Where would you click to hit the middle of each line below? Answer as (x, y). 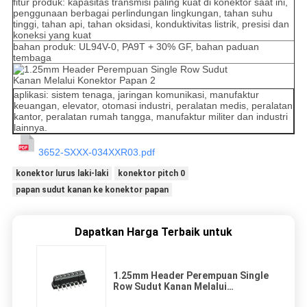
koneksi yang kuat (52, 35)
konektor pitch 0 (151, 173)
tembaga (32, 57)
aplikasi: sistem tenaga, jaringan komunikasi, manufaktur (136, 94)
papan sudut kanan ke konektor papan (92, 189)
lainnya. (30, 127)
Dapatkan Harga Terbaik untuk (153, 232)
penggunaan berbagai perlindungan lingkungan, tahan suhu (143, 13)
